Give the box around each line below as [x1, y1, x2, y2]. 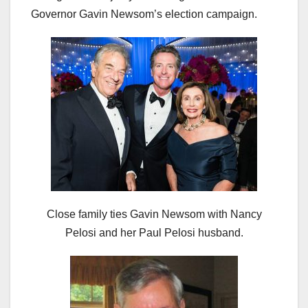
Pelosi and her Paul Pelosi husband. [65, 227, 243, 239]
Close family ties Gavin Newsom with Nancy [46, 208, 262, 221]
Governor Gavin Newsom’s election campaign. [31, 8, 257, 21]
